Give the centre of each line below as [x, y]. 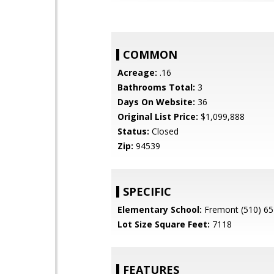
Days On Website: [156, 102]
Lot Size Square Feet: [164, 224]
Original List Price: [158, 117]
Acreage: [137, 72]
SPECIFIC [147, 191]
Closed [164, 131]
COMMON [150, 54]
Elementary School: [160, 209]
